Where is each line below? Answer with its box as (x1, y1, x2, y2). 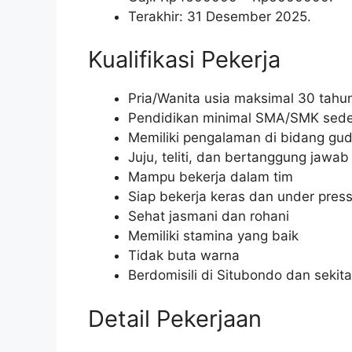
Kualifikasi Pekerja (88, 46, 280, 74)
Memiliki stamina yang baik (128, 228, 299, 244)
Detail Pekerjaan (88, 304, 262, 332)
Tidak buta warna (128, 247, 240, 264)
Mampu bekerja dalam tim (128, 169, 293, 185)
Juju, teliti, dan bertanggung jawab (128, 149, 349, 166)
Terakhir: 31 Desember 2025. (128, 8, 311, 24)
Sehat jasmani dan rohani (128, 208, 289, 225)
